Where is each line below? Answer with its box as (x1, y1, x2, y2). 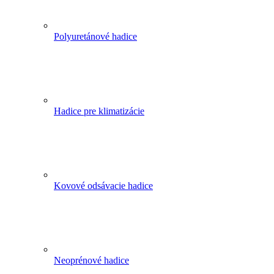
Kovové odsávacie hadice (54, 180, 153, 191)
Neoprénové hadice (54, 255, 129, 266)
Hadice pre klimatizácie (54, 106, 144, 117)
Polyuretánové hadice (54, 31, 137, 42)
